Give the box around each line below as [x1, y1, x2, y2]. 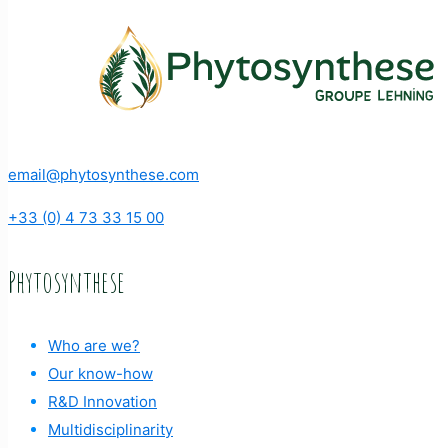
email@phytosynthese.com [8, 165, 199, 184]
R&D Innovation [48, 392, 157, 411]
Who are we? [48, 336, 140, 355]
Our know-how [48, 364, 153, 383]
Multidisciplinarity [48, 420, 173, 439]
